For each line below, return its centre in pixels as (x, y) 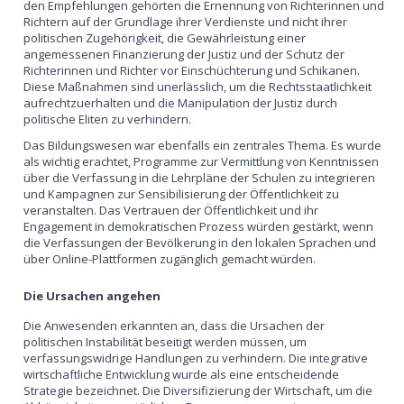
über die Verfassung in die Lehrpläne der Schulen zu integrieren (200, 177)
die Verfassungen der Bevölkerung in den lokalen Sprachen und (200, 242)
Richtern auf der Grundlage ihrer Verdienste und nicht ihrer (186, 21)
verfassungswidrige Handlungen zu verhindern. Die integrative (196, 358)
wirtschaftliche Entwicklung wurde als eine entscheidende (182, 374)
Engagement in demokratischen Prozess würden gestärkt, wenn (199, 226)
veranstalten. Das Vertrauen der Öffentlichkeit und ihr (171, 210)
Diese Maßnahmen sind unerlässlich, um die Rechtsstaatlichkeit (198, 86)
